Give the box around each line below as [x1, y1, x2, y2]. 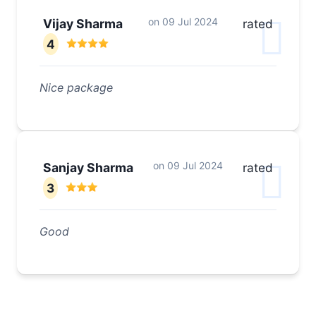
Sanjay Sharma [43, 160, 133, 176]
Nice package [39, 80, 113, 95]
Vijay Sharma [43, 16, 123, 32]
